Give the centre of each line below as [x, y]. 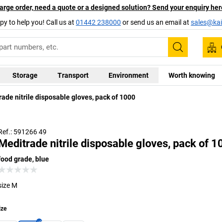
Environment [128, 75]
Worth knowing [192, 75]
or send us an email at [156, 22]
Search [193, 54]
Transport [73, 75]
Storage [25, 75]
